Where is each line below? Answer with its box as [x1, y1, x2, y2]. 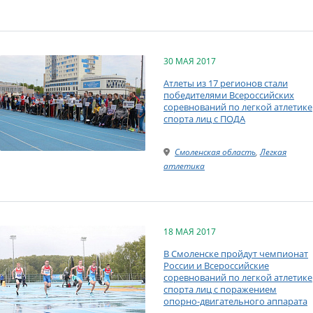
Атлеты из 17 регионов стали [163, 76, 288, 89]
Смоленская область [175, 145, 256, 158]
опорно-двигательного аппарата [163, 294, 307, 307]
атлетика [163, 159, 205, 172]
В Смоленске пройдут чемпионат [163, 247, 308, 260]
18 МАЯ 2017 [163, 225, 216, 238]
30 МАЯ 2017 [163, 54, 216, 67]
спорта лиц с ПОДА [163, 112, 245, 125]
